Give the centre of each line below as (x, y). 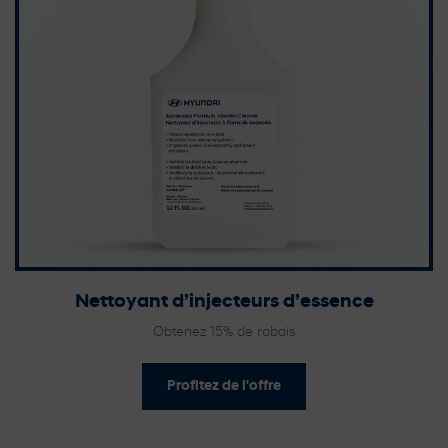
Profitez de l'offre (224, 386)
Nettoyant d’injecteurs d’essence (224, 302)
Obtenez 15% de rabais (224, 332)
